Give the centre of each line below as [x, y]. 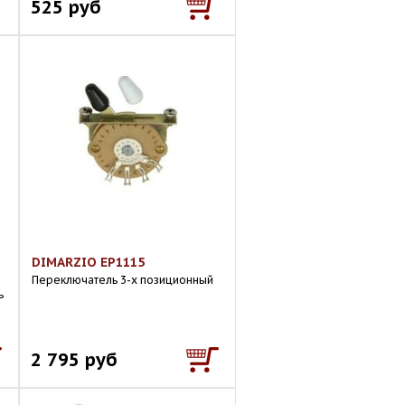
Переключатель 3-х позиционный [122, 280]
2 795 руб [74, 359]
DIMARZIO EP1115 [88, 262]
